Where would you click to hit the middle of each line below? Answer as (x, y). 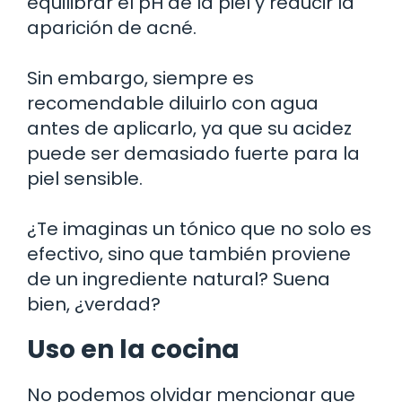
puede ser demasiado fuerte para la (193, 153)
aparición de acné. (112, 27)
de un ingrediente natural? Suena (179, 279)
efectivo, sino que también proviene (189, 253)
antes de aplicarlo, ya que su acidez (189, 128)
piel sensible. (85, 178)
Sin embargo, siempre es (140, 78)
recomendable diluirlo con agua (173, 103)
